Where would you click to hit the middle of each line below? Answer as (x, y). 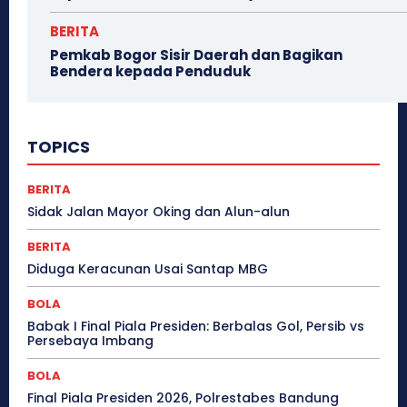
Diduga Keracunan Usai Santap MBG (148, 269)
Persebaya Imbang (90, 341)
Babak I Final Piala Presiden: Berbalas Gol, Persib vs (196, 327)
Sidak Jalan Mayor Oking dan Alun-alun (159, 212)
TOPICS (59, 147)
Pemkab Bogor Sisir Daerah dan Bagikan (196, 55)
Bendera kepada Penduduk (150, 72)
